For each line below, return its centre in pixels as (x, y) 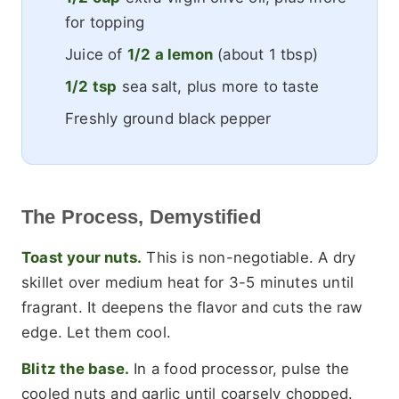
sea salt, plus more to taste (218, 86)
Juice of (96, 54)
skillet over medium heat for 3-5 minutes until (188, 283)
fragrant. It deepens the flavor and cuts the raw (192, 308)
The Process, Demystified (141, 216)
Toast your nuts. (82, 258)
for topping (105, 22)
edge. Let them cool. (96, 333)
